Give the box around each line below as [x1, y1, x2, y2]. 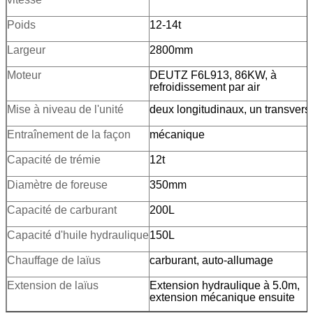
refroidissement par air [150, 80, 260, 93]
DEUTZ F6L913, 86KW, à [150, 68, 277, 81]
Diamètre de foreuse [7, 178, 108, 191]
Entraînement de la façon [7, 128, 131, 140]
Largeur [7, 43, 45, 56]
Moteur [7, 68, 41, 81]
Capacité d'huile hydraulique [7, 228, 149, 241]
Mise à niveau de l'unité [7, 103, 124, 115]
